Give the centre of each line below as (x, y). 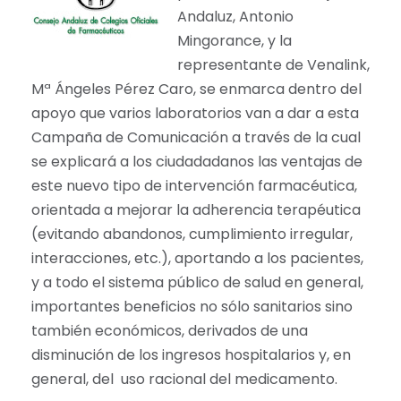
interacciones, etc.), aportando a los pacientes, (197, 259)
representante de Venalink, (273, 65)
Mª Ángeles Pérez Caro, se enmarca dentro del (196, 90)
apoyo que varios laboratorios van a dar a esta (195, 114)
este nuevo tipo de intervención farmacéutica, (194, 186)
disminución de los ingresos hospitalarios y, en (191, 355)
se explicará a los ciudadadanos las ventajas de (197, 162)
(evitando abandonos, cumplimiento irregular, (192, 235)
